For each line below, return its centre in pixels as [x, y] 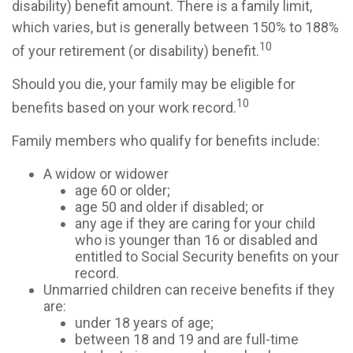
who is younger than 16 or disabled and [196, 240]
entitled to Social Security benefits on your [207, 256]
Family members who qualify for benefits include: [166, 141]
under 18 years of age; [144, 323]
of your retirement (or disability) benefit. [136, 51]
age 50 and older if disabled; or [169, 207]
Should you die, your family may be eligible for [154, 84]
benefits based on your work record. [124, 108]
